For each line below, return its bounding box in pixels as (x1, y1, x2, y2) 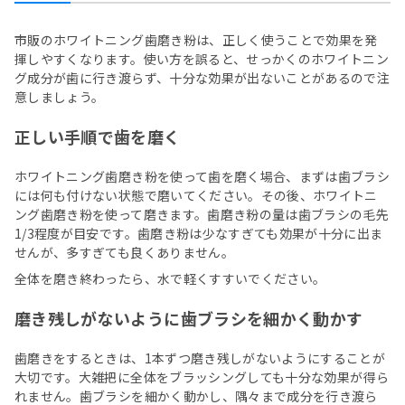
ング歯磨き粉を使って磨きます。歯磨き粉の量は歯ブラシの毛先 (14, 205, 390, 224)
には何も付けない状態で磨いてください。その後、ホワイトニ (14, 186, 378, 205)
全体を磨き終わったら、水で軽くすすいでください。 (14, 269, 326, 288)
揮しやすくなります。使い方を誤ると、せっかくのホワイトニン (14, 50, 390, 69)
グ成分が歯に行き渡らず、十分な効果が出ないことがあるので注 (14, 69, 391, 88)
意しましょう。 (14, 88, 105, 107)
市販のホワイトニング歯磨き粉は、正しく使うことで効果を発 (14, 31, 378, 50)
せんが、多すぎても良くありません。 (14, 243, 234, 262)
